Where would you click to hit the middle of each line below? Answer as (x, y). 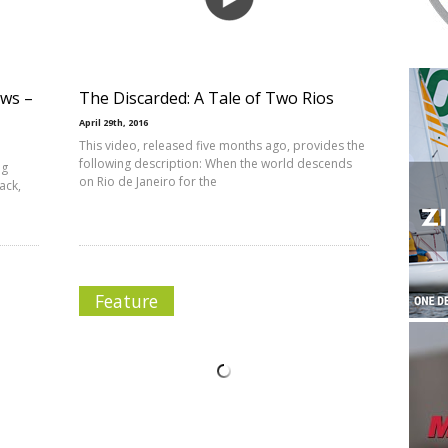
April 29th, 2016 (113, 122)
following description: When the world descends (215, 163)
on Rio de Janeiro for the (148, 181)
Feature (126, 301)
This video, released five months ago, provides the (222, 145)
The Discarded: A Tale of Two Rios (206, 98)
